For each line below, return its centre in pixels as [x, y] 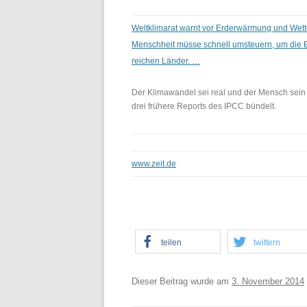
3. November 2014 [268, 281]
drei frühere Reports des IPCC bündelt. [204, 106]
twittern [267, 242]
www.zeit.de [154, 163]
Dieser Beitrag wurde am [182, 281]
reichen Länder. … [166, 61]
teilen [171, 242]
